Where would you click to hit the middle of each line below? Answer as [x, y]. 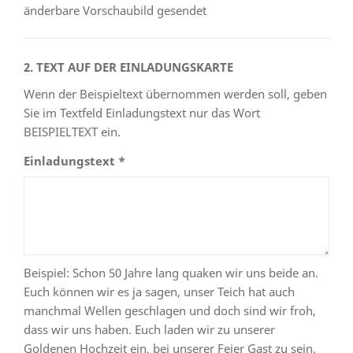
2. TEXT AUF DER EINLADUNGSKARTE [128, 67]
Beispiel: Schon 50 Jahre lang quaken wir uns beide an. [171, 272]
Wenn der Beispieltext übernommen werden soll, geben [175, 93]
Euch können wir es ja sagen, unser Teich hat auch [159, 291]
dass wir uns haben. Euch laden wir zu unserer [149, 329]
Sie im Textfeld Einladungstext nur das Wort [142, 112]
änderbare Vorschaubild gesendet [115, 10]
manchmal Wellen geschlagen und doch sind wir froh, [170, 310]
